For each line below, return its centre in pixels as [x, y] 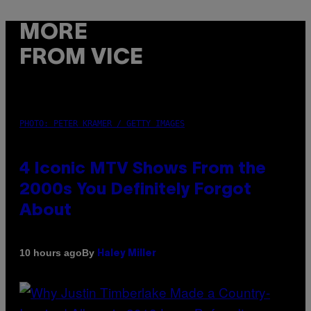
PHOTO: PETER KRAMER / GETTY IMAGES [102, 123]
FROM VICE [81, 58]
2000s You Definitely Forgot [135, 190]
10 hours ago [51, 253]
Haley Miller [127, 253]
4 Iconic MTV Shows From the [143, 169]
